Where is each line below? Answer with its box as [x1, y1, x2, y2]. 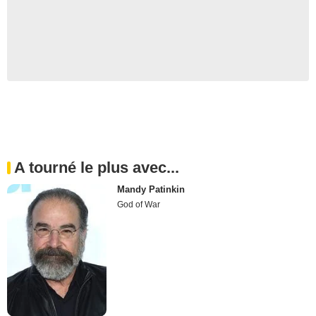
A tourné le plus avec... [14, 159, 179, 177]
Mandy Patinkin [117, 184, 186, 195]
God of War [117, 200, 161, 210]
